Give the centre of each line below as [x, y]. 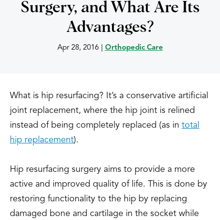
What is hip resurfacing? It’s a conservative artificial [109, 96]
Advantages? [110, 27]
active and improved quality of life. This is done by [109, 184]
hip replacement [42, 140]
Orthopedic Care [134, 48]
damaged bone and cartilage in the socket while [104, 214]
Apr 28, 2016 [78, 48]
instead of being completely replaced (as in [96, 125]
